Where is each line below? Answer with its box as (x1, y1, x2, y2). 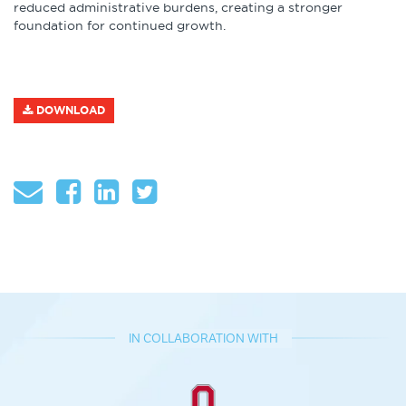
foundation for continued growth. (14, 18, 226, 33)
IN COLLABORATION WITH (128, 330, 278, 346)
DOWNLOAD (33, 104, 105, 116)
